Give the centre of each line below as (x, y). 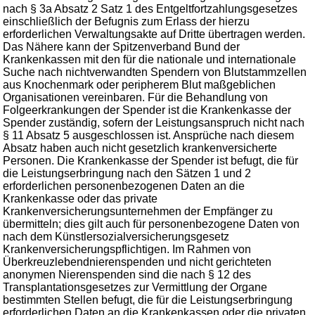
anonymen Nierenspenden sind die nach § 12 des (127, 275)
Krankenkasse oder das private (80, 199)
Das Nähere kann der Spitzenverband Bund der (121, 47)
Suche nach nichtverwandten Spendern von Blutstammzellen (155, 72)
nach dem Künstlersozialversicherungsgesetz (116, 237)
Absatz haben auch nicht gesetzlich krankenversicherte (140, 148)
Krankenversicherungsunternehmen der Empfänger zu (138, 211)
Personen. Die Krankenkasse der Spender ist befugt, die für (150, 161)
